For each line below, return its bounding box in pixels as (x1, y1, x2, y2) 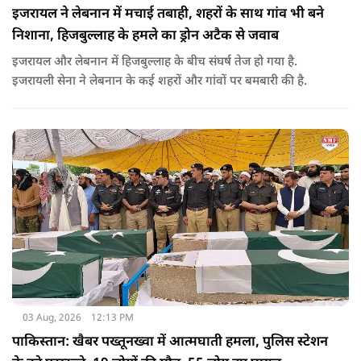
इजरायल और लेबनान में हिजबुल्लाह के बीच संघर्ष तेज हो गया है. (12, 54, 297, 70)
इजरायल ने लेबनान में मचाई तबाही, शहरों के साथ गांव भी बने (12, 5, 324, 23)
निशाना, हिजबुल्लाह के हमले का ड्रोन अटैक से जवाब (12, 27, 279, 45)
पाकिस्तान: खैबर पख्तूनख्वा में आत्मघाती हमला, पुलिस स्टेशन (12, 333, 328, 351)
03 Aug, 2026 (22, 311, 81, 325)
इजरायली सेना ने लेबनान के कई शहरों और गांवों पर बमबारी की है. (12, 73, 307, 89)
